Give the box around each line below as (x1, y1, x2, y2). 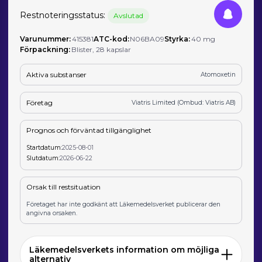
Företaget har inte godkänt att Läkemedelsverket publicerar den (26, 201, 221, 209)
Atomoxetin (200, 71, 236, 78)
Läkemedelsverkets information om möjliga (29, 244, 220, 256)
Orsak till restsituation (26, 182, 101, 192)
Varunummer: (20, 35, 71, 43)
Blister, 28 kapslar (71, 45, 131, 54)
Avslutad (113, 11, 144, 20)
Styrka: (164, 35, 191, 43)
